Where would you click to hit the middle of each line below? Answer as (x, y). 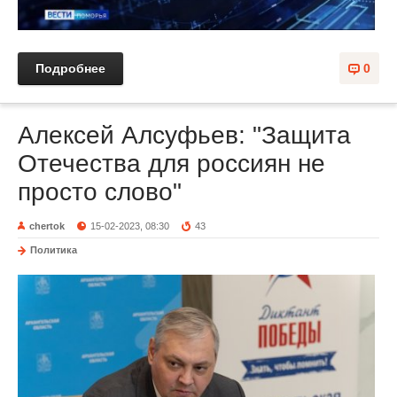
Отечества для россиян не (171, 164)
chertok (47, 226)
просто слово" (100, 192)
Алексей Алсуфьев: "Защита (184, 136)
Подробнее (70, 69)
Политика (54, 250)
